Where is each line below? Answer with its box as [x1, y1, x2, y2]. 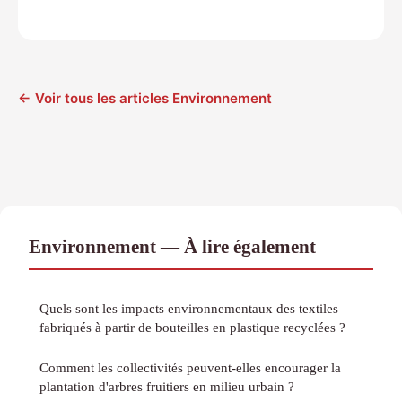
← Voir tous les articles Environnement [18, 89, 272, 107]
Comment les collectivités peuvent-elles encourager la [39, 359, 341, 375]
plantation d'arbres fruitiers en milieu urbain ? [39, 378, 294, 394]
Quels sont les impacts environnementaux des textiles [39, 300, 338, 316]
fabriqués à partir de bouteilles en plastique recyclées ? [39, 319, 345, 335]
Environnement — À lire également [29, 235, 316, 257]
